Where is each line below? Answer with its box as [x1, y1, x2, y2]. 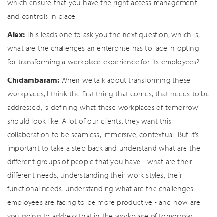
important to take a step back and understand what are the [7, 143, 201, 153]
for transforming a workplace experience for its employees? [7, 57, 200, 66]
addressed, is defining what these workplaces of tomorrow [7, 102, 199, 112]
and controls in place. [7, 11, 77, 21]
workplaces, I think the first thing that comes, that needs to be [7, 89, 210, 98]
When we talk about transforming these [61, 75, 191, 85]
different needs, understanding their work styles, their [7, 170, 183, 180]
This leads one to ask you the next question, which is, [26, 30, 200, 39]
